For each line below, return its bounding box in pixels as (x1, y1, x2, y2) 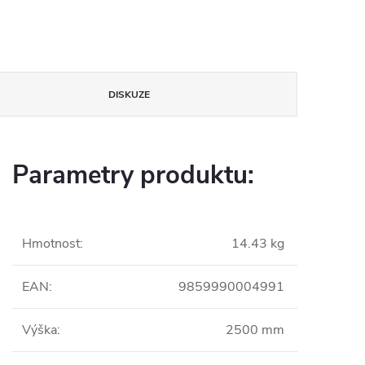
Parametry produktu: (12, 158, 254, 192)
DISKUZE (108, 88, 151, 101)
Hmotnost (22, 235, 80, 253)
